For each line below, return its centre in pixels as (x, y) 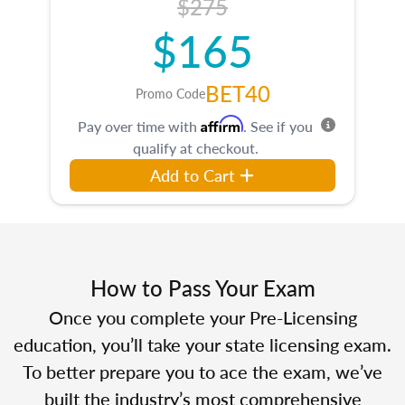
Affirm (222, 123)
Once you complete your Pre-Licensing (202, 317)
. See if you (278, 126)
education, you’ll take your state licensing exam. (202, 344)
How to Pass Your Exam (202, 287)
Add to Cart (193, 174)
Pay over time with (139, 126)
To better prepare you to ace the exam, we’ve (202, 371)
